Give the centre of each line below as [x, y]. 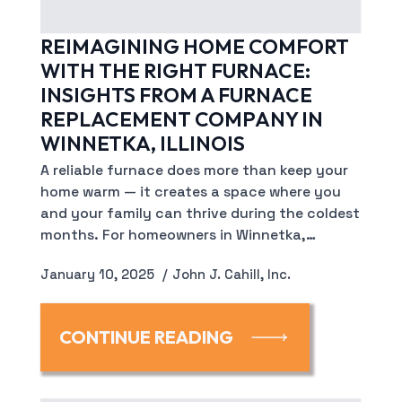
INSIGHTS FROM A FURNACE [176, 95]
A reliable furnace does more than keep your [194, 171]
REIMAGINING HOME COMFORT [194, 47]
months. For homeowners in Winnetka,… [178, 236]
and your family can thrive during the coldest [200, 214]
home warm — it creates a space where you [190, 192]
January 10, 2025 [99, 275]
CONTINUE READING [146, 337]
